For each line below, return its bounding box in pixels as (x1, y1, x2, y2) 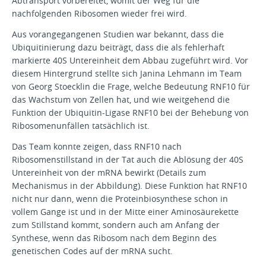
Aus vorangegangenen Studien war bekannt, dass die (12, 28, 224, 40)
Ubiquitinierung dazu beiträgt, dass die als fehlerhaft (12, 42, 224, 53)
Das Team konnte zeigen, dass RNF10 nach (12, 141, 182, 153)
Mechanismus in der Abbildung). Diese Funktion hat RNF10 (12, 180, 247, 192)
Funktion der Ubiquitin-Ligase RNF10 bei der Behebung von (12, 107, 249, 119)
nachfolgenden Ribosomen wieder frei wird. (12, 8, 187, 20)
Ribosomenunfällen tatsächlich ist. (12, 120, 150, 132)
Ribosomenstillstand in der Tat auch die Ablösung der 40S (12, 154, 243, 166)
